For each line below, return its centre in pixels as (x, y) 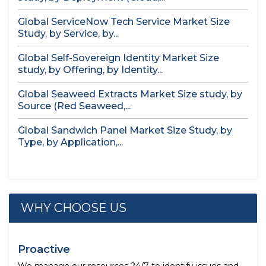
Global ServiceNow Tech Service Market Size (124, 22)
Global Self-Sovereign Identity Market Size (118, 58)
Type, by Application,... (70, 142)
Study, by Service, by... (68, 34)
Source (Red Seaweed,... (74, 106)
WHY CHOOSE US (74, 208)
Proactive (44, 249)
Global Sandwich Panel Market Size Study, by (125, 130)
